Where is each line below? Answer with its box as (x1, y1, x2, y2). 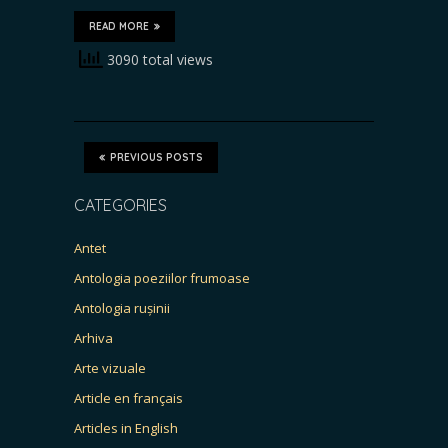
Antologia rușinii (74, 298, 170, 317)
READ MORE (89, 19, 149, 33)
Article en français (74, 388, 183, 407)
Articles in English (74, 418, 178, 437)
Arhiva (74, 328, 113, 347)
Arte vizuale (74, 358, 146, 377)
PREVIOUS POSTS (110, 150, 203, 164)
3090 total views (103, 49, 213, 69)
